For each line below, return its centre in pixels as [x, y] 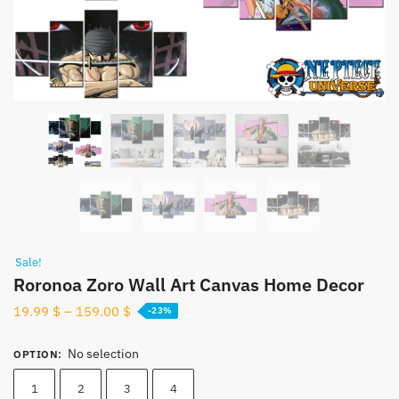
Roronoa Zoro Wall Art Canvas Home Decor [189, 285]
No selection [103, 354]
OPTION [36, 354]
